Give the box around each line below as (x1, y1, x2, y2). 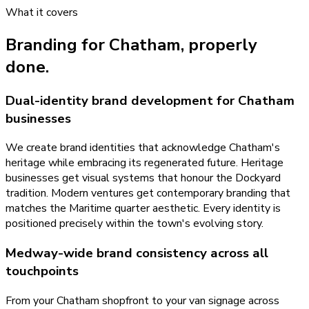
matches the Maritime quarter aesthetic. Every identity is (6, 201, 281, 217)
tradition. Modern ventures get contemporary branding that (6, 186, 290, 201)
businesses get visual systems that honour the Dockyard (6, 170, 281, 186)
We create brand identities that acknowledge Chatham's (6, 140, 280, 156)
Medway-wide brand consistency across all (6, 244, 268, 263)
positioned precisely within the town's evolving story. (6, 216, 263, 232)
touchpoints (6, 262, 79, 281)
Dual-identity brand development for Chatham (6, 91, 295, 110)
